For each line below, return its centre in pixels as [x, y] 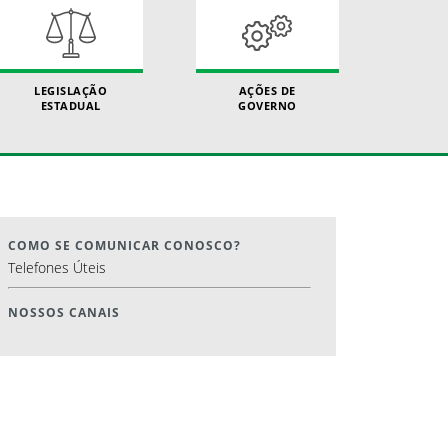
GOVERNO [267, 105]
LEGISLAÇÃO [71, 90]
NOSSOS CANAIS [63, 312]
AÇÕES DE [267, 90]
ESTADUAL [70, 105]
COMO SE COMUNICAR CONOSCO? [124, 245]
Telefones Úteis [56, 267]
